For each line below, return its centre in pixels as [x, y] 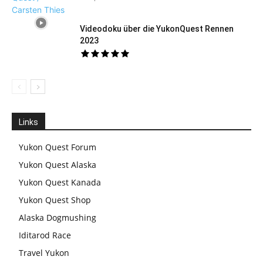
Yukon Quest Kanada [60, 183]
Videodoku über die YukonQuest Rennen [157, 29]
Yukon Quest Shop [55, 200]
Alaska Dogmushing [58, 218]
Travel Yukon [44, 253]
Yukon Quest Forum [58, 147]
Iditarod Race [45, 235]
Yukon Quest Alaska [58, 165]
